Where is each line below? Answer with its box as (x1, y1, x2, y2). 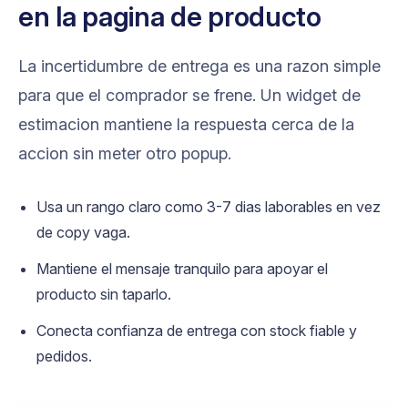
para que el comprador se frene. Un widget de (18, 85, 361, 105)
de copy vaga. (36, 222, 130, 241)
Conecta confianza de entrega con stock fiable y (36, 321, 357, 340)
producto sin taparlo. (36, 284, 171, 303)
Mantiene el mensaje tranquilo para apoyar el (36, 259, 328, 278)
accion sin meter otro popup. (18, 143, 231, 163)
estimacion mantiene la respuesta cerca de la (18, 114, 354, 134)
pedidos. (36, 346, 92, 365)
